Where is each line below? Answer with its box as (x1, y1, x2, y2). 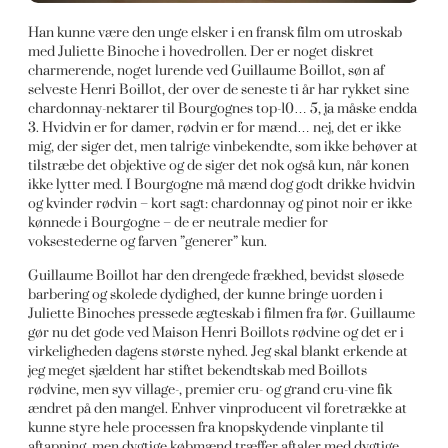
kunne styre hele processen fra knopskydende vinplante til (28, 419, 385, 437)
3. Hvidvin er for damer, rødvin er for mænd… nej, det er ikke (28, 119, 402, 137)
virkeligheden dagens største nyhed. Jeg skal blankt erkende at (28, 343, 409, 361)
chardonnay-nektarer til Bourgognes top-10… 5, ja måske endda (28, 100, 418, 118)
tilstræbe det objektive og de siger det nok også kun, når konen (28, 157, 410, 175)
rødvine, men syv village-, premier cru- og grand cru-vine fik (28, 381, 393, 399)
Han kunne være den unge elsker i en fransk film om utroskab (28, 24, 403, 42)
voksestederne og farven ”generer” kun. (28, 233, 268, 251)
